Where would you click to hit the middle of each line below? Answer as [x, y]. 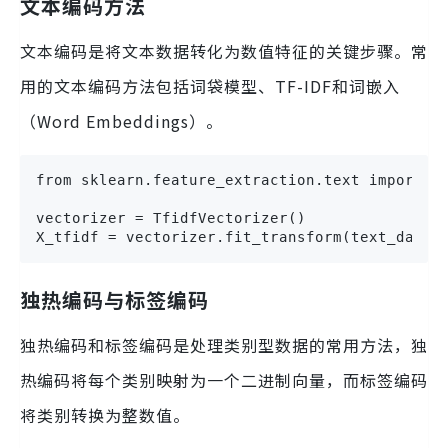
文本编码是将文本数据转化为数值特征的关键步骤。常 [224, 50]
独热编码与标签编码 [114, 299]
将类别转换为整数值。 [105, 414]
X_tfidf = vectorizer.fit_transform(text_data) [238, 236]
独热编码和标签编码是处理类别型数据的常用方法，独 [224, 344]
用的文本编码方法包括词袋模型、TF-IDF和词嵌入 [210, 85]
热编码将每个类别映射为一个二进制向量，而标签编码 [224, 379]
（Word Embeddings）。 [121, 120]
